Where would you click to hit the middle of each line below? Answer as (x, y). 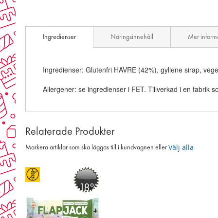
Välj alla (181, 147)
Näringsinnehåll (132, 37)
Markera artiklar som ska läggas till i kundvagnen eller (97, 147)
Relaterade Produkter (70, 132)
